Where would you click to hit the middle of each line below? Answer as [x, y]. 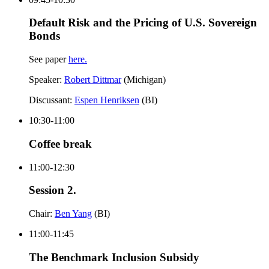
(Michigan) [144, 80]
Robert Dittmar [93, 80]
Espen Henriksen [107, 100]
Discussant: [52, 100]
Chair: [42, 213]
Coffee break [60, 144]
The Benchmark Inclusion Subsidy [114, 257]
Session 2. [53, 190]
